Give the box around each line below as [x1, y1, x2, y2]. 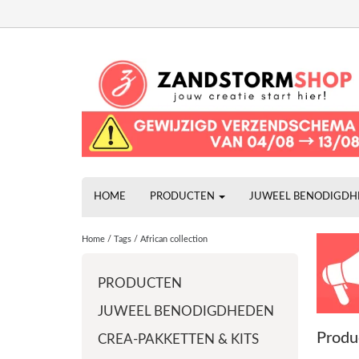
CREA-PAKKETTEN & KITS [98, 333, 259, 346]
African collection [140, 235, 208, 244]
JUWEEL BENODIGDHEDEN [98, 305, 274, 318]
